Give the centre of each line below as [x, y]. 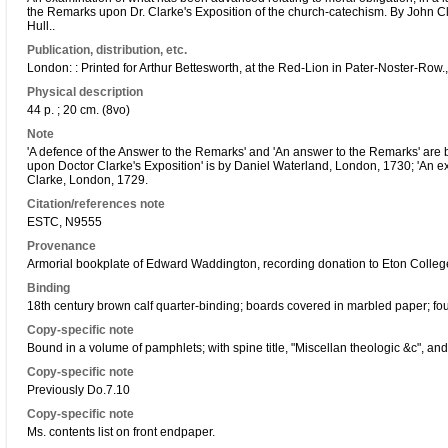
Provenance [61, 246]
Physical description [85, 92]
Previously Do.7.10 [78, 390]
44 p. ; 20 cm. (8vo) [78, 110]
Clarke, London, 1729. [87, 180]
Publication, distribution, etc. [107, 50]
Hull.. [41, 26]
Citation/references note [96, 204]
